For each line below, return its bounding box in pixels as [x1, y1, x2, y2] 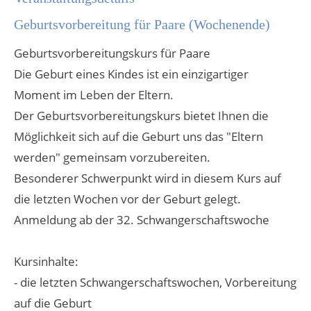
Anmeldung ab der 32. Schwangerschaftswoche [14, 212, 269, 228]
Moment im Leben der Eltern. [14, 87, 174, 103]
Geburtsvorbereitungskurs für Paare [14, 45, 210, 61]
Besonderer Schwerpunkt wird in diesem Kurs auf [14, 170, 281, 186]
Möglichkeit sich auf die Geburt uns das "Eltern [14, 128, 263, 144]
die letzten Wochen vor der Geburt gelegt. [14, 191, 241, 207]
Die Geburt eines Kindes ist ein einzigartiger [14, 66, 249, 82]
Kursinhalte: [14, 253, 78, 269]
